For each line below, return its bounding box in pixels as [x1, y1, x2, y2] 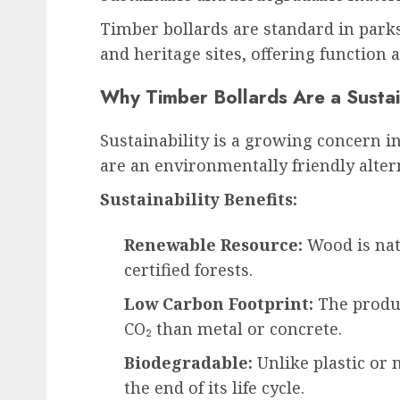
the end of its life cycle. [124, 376, 304, 398]
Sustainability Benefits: [100, 187, 297, 210]
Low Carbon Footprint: [124, 292, 313, 314]
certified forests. [124, 258, 253, 280]
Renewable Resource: [124, 233, 303, 255]
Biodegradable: [124, 351, 253, 373]
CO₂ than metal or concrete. [124, 317, 342, 339]
